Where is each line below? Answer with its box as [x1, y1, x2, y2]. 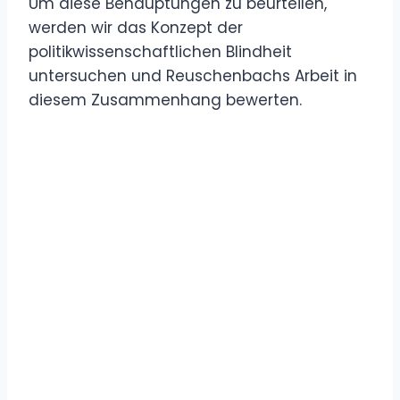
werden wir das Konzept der [29, 16, 243, 38]
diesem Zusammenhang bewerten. [29, 88, 302, 111]
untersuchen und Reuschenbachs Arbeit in [29, 64, 357, 87]
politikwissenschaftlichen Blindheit [29, 40, 292, 62]
